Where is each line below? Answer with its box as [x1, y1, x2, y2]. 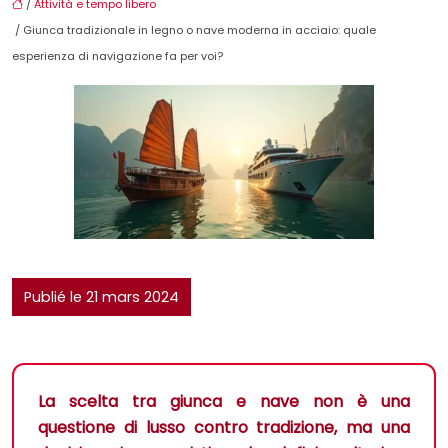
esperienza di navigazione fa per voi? [12, 48, 223, 65]
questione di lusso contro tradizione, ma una [38, 416, 410, 440]
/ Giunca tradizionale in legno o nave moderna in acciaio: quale [12, 22, 376, 39]
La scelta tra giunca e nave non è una [38, 390, 410, 414]
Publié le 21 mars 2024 [24, 287, 179, 308]
